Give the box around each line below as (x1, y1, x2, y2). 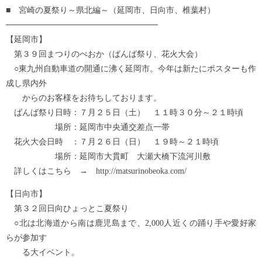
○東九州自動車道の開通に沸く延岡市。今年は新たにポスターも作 (6, 64, 256, 73)
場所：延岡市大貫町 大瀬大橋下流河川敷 (6, 151, 211, 161)
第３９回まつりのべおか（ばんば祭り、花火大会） (6, 49, 202, 58)
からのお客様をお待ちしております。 (6, 93, 161, 102)
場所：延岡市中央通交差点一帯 (6, 122, 170, 132)
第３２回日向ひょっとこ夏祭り (6, 204, 129, 213)
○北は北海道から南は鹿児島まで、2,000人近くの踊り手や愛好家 (6, 218, 256, 227)
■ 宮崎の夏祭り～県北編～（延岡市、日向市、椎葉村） (6, 5, 215, 15)
